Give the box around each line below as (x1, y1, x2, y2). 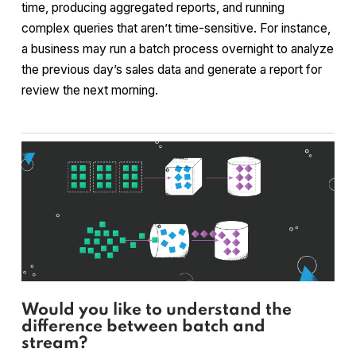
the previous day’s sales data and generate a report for (21, 61, 322, 77)
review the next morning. (21, 82, 158, 98)
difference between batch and (21, 318, 265, 335)
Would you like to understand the (21, 301, 292, 319)
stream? (21, 335, 87, 352)
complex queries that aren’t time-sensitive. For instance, (21, 20, 331, 36)
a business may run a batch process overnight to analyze (21, 41, 334, 56)
